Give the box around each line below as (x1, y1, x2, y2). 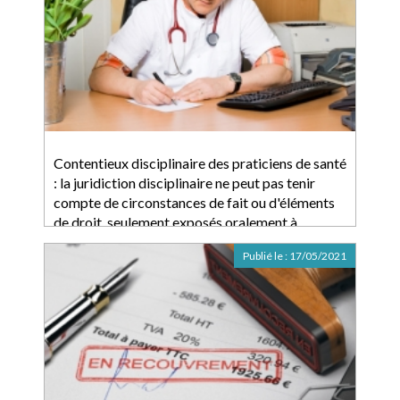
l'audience (54, 233, 114, 250)
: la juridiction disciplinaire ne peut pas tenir (54, 174, 315, 191)
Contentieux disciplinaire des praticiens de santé (54, 154, 346, 171)
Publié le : (243, 249, 289, 262)
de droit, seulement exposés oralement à (54, 213, 297, 230)
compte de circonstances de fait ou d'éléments (54, 194, 335, 211)
